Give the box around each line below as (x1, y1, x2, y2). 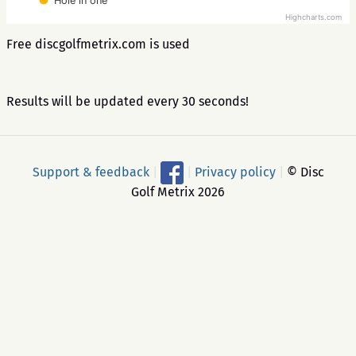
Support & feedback (32, 164, 149, 180)
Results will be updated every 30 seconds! (6, 94, 249, 109)
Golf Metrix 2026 (131, 184, 225, 199)
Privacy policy (194, 164, 276, 180)
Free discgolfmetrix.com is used (6, 37, 190, 52)
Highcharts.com (285, 13, 342, 22)
